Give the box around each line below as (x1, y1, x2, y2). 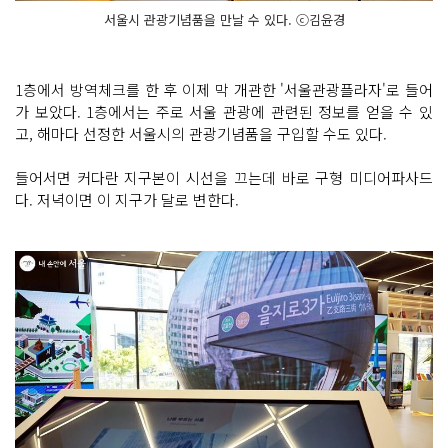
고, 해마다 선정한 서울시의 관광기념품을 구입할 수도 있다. (15, 123, 391, 145)
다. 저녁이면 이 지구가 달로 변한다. (15, 189, 239, 211)
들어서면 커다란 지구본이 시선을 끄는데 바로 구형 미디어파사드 (15, 167, 433, 189)
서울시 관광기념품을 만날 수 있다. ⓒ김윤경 (103, 10, 345, 30)
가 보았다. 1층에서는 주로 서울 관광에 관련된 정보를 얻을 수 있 (15, 101, 433, 123)
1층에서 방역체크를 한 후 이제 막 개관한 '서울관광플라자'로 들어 (15, 79, 433, 101)
